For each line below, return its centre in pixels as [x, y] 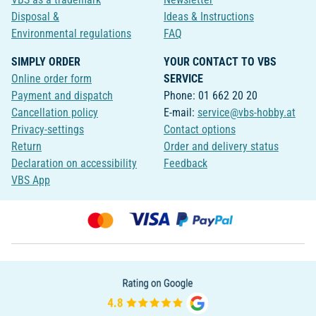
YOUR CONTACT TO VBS [220, 62]
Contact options [199, 130]
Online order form [51, 79]
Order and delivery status [221, 147]
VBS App [31, 181]
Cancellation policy [55, 113]
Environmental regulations [71, 34]
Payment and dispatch [62, 96]
